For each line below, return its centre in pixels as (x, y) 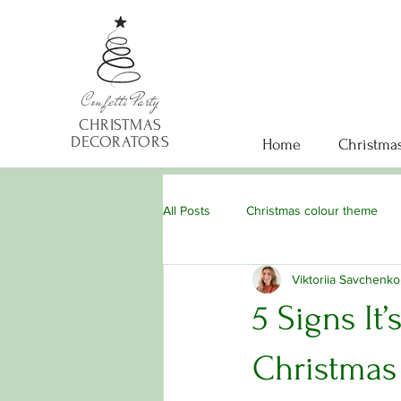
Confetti (107, 102)
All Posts (187, 210)
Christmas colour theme (312, 210)
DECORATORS (120, 142)
